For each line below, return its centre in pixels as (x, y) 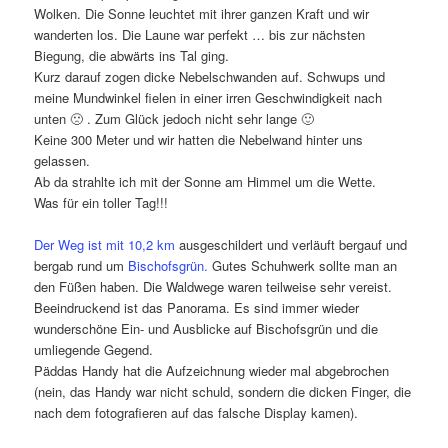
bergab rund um (81, 266)
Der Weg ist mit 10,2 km (105, 245)
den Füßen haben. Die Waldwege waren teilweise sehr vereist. (213, 287)
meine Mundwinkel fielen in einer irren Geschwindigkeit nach (208, 98)
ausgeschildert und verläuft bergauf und (291, 245)
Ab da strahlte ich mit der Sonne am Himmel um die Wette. (205, 182)
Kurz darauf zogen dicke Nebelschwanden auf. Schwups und (210, 77)
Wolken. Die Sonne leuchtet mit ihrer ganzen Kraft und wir (202, 14)
